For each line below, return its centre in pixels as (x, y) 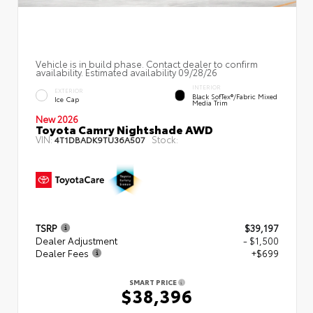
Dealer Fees (62, 253)
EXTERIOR (69, 90)
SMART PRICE (154, 282)
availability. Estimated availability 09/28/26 (126, 72)
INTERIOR (206, 87)
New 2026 (57, 118)
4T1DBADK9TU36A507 (100, 139)
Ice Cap (67, 99)
